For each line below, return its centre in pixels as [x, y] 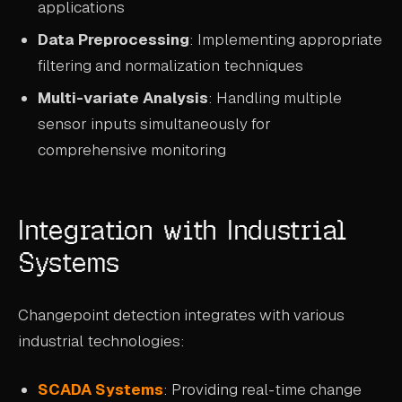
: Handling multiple [275, 98]
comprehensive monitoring [132, 150]
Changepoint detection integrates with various [181, 315]
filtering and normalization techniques [171, 66]
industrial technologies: [101, 341]
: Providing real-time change [263, 390]
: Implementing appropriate [286, 40]
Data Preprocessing [114, 40]
